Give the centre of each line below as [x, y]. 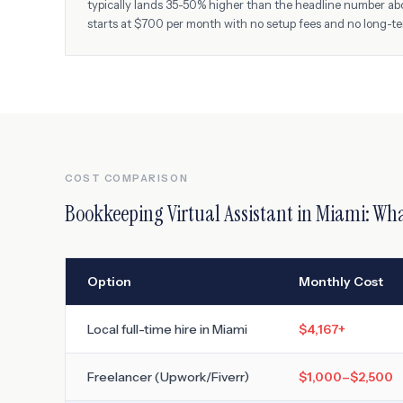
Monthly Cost [341, 282]
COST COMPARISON [127, 178]
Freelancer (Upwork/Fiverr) [168, 377]
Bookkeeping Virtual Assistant [179, 214]
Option [109, 282]
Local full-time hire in [150, 329]
